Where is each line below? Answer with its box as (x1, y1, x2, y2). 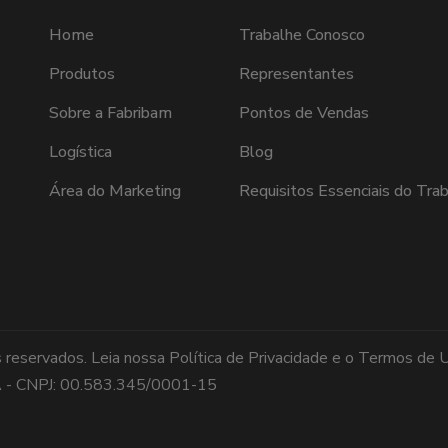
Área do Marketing (49, 179, 181, 202)
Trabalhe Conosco (239, 23, 365, 46)
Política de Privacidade (169, 346, 328, 369)
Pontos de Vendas (239, 101, 369, 124)
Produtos (49, 62, 115, 85)
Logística (49, 140, 112, 163)
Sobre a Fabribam (49, 101, 172, 124)
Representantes (239, 62, 354, 85)
